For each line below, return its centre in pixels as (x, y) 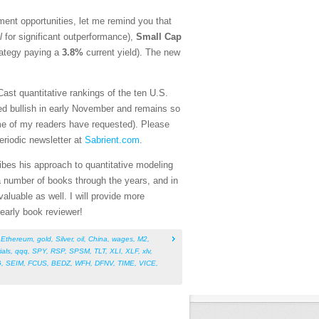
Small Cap (159, 37)
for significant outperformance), (69, 37)
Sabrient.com (112, 140)
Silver (64, 239)
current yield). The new (132, 53)
